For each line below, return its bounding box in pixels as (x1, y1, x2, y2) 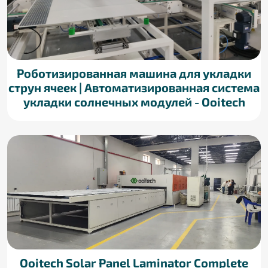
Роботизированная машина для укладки (17, 66, 251, 81)
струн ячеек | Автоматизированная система (8, 80, 260, 95)
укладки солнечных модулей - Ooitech (23, 95, 245, 109)
